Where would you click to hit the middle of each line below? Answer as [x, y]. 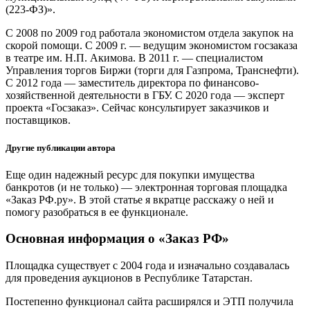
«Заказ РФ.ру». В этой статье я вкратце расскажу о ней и [140, 199]
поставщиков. [38, 120]
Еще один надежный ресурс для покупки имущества [130, 174]
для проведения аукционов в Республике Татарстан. [129, 278]
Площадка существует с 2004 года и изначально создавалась [147, 266]
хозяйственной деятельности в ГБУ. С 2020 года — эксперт [145, 95]
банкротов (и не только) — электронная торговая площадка [146, 187]
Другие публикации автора [61, 147]
